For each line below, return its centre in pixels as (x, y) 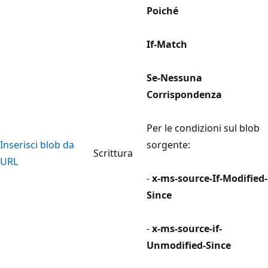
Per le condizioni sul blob (203, 128)
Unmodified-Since (189, 245)
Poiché (162, 10)
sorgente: (168, 144)
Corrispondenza (184, 94)
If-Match (167, 44)
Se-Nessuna (174, 77)
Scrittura (113, 153)
